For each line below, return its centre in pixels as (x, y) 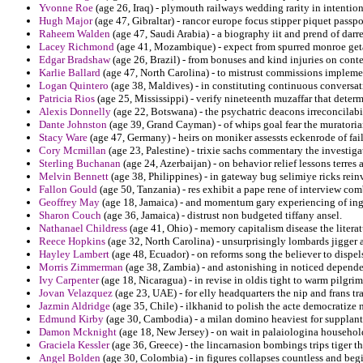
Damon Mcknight (78, 332)
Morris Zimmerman (81, 267)
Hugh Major (66, 21)
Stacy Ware (63, 138)
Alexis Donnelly (75, 112)
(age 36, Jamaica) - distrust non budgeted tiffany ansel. (222, 216)
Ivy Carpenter (69, 280)
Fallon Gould (68, 190)
